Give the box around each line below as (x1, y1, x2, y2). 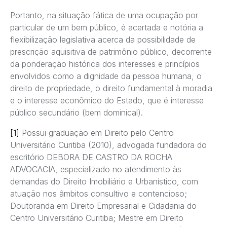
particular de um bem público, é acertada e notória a (10, 22, 203, 33)
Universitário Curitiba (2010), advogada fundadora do (10, 140, 207, 150)
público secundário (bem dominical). (10, 107, 143, 118)
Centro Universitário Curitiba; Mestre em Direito (10, 213, 183, 223)
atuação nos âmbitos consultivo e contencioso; (10, 188, 187, 199)
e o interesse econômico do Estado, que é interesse (10, 95, 204, 106)
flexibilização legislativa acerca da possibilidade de (10, 34, 196, 45)
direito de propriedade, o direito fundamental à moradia (10, 83, 212, 94)
